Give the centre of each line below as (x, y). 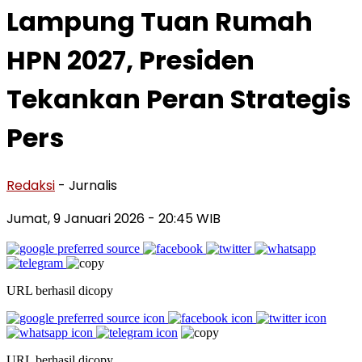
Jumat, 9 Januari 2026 (77, 218)
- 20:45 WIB (184, 218)
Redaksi (31, 185)
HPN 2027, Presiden (130, 61)
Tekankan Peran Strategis (179, 99)
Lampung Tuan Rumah (160, 22)
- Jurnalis (88, 185)
